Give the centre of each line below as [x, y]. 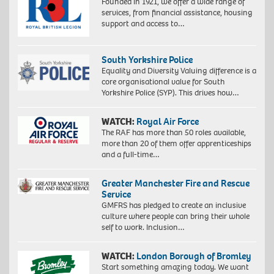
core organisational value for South [163, 82]
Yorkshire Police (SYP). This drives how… [170, 93]
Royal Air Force [167, 122]
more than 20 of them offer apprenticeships [176, 144]
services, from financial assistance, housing [177, 12]
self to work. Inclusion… [143, 228]
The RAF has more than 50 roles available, [173, 133]
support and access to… [143, 23]
